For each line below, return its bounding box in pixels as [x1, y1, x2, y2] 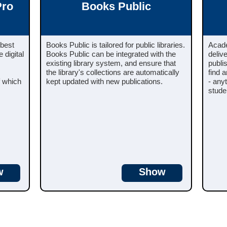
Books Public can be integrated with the [46, 49, 176, 58]
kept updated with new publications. [46, 77, 163, 86]
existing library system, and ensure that [46, 58, 176, 67]
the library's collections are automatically [46, 67, 179, 77]
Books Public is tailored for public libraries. [46, 40, 185, 49]
